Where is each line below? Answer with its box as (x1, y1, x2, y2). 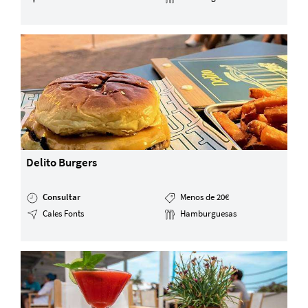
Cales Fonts (41, 208, 85, 219)
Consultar (43, 191, 81, 202)
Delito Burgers (26, 155, 98, 170)
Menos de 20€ (177, 191, 229, 202)
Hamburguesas (177, 208, 236, 219)
